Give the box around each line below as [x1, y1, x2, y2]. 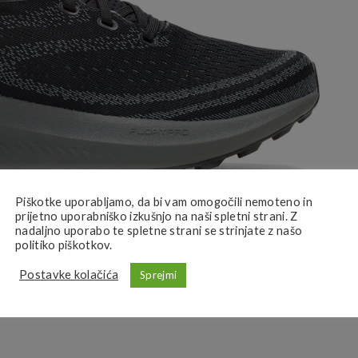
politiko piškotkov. [15, 237, 113, 252]
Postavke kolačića [19, 268, 119, 281]
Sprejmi [140, 268, 177, 281]
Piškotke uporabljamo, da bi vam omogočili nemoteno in [15, 194, 312, 209]
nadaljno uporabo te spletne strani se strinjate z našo [15, 223, 303, 237]
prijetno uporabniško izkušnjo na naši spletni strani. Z [15, 209, 298, 223]
